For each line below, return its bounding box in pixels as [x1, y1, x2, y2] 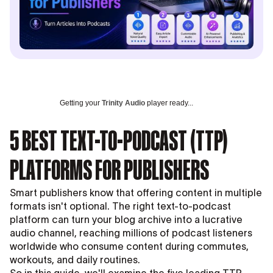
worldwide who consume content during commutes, [10, 241, 249, 252]
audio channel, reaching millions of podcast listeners [10, 227, 252, 239]
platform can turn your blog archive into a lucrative [10, 214, 243, 225]
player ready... [145, 99, 193, 108]
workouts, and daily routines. [10, 254, 140, 266]
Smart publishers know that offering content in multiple [10, 187, 262, 199]
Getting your [60, 99, 102, 108]
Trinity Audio [102, 99, 145, 108]
